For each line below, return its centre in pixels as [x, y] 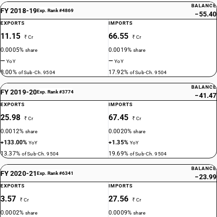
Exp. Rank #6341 [55, 173]
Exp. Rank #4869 [55, 10]
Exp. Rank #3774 [55, 92]
